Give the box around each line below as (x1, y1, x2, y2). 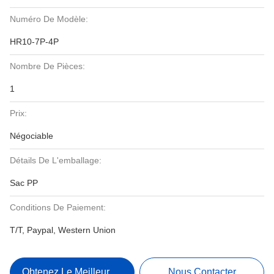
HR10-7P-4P (10, 37, 59, 46)
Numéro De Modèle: (10, 14, 88, 24)
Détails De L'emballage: (10, 155, 102, 165)
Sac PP (10, 178, 38, 188)
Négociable (10, 131, 53, 141)
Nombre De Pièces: (10, 61, 85, 71)
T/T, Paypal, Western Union (10, 225, 116, 235)
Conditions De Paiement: (10, 202, 106, 212)
